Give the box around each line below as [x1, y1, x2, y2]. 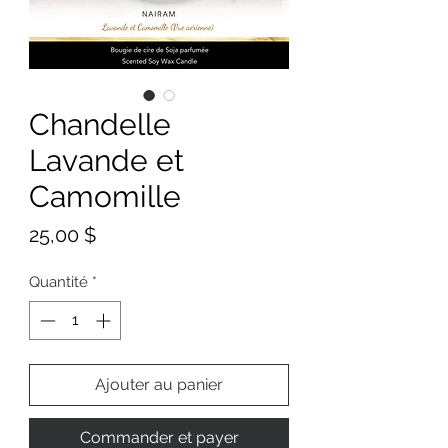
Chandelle [29, 107, 171, 143]
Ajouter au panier [95, 374, 223, 394]
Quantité [29, 273, 88, 292]
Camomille [29, 179, 181, 215]
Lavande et [29, 143, 184, 179]
